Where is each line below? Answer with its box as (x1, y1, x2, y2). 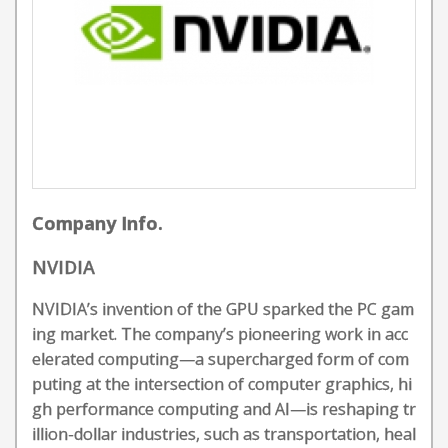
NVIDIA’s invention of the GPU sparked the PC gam (32, 298, 414, 320)
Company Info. (32, 211, 163, 235)
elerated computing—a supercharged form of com (32, 348, 409, 370)
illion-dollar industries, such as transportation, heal (32, 423, 416, 445)
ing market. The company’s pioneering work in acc (32, 323, 408, 345)
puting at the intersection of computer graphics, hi (32, 373, 412, 395)
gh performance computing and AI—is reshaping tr (32, 398, 416, 420)
